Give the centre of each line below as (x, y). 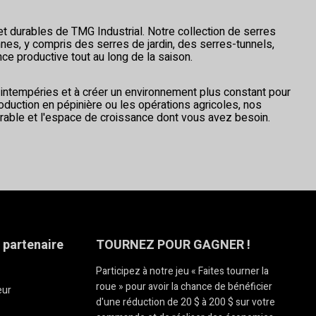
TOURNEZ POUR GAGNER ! (174, 245)
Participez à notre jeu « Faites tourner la (183, 272)
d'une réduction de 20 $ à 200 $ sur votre (186, 303)
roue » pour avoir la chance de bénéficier (184, 287)
